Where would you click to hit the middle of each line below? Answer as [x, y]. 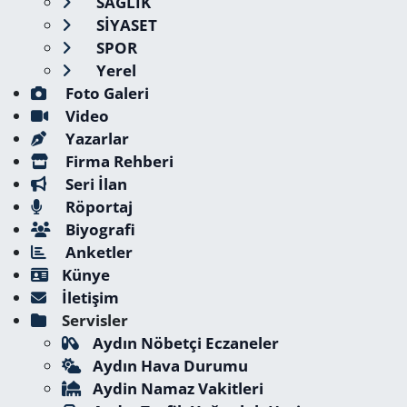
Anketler [97, 252]
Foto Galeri [105, 93]
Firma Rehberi [117, 161]
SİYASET [124, 25]
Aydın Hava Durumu [170, 366]
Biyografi [98, 229]
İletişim [90, 298]
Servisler [94, 320]
